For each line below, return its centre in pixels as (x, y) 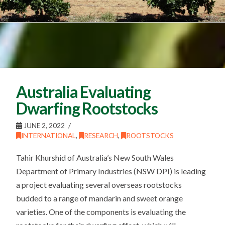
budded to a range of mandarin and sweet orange (100, 198)
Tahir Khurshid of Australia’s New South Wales (95, 157)
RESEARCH (101, 135)
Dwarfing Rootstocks (87, 108)
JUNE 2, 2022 (44, 125)
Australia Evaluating (84, 91)
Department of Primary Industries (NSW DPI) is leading (111, 171)
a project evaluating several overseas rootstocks (99, 184)
